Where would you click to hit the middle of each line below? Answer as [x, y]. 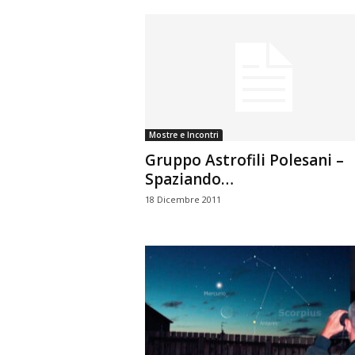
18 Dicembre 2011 [183, 199]
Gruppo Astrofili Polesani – [244, 160]
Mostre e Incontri [183, 135]
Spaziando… [189, 179]
